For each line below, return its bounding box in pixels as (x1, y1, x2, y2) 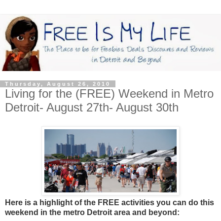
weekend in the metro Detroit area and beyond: (5, 208, 180, 217)
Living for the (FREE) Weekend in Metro (5, 87, 214, 101)
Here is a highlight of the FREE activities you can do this (5, 198, 214, 207)
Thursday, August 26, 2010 (5, 81, 110, 87)
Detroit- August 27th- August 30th (5, 101, 179, 114)
